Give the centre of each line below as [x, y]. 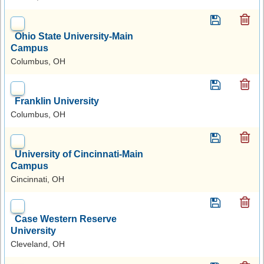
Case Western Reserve [66, 219]
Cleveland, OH [38, 244]
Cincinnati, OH [37, 179]
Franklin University [57, 101]
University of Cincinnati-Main [79, 154]
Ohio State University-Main [74, 36]
